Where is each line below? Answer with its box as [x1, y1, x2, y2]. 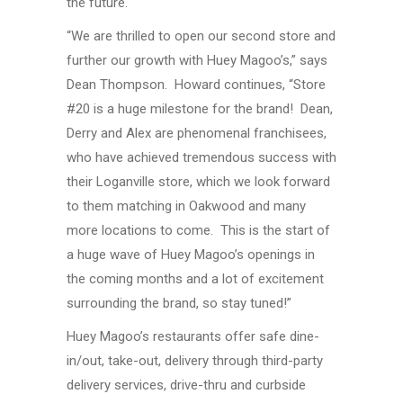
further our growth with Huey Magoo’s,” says [67, 51, 327, 68]
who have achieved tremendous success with [67, 148, 336, 166]
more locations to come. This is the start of [67, 221, 330, 238]
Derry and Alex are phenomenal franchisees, [67, 124, 327, 141]
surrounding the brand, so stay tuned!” [67, 294, 291, 311]
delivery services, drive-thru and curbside [67, 376, 306, 393]
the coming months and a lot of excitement [67, 270, 324, 287]
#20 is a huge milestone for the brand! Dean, [67, 100, 333, 117]
